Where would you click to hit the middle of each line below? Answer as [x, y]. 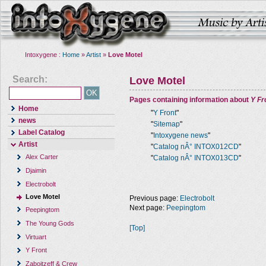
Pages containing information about [190, 100]
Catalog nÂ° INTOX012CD [196, 147]
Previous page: [155, 198]
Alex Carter [42, 157]
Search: [30, 79]
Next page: [148, 208]
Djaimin [36, 170]
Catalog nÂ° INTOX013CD [196, 158]
